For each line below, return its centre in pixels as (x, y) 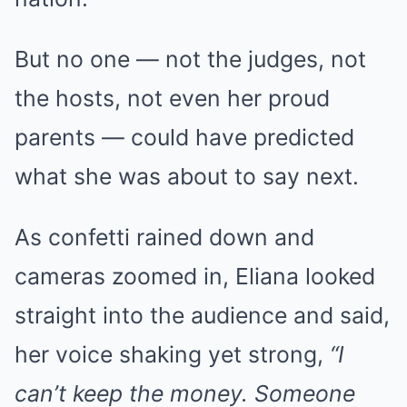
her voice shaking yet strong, (172, 354)
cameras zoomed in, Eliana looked (195, 276)
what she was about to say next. (187, 176)
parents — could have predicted (184, 137)
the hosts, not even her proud (172, 98)
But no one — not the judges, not (190, 59)
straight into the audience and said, (202, 315)
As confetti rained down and (164, 237)
